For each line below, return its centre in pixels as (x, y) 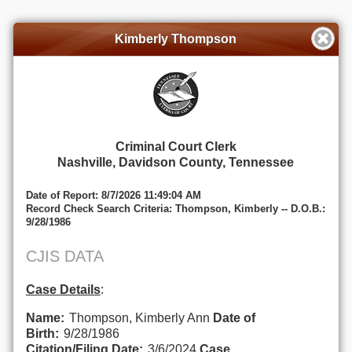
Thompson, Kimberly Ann (141, 317)
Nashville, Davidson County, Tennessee (176, 163)
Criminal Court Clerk (176, 147)
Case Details (63, 289)
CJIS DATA (64, 256)
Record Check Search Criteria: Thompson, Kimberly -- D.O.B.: (175, 208)
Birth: (42, 333)
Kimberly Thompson (176, 38)
